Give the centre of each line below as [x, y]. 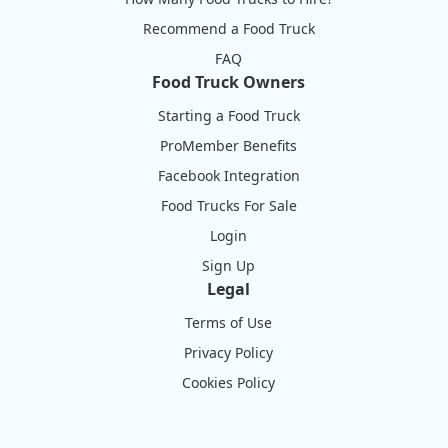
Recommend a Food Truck [228, 29]
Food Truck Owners [229, 82]
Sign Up [229, 266]
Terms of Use [229, 323]
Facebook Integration [228, 176]
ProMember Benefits [229, 146]
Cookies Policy [229, 383]
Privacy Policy [229, 353]
